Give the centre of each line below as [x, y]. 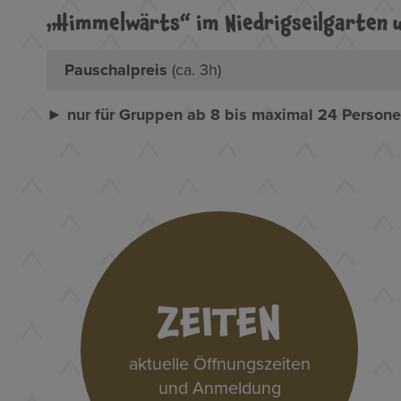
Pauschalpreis [118, 69]
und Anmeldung [219, 388]
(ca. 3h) [196, 69]
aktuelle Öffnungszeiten [219, 364]
